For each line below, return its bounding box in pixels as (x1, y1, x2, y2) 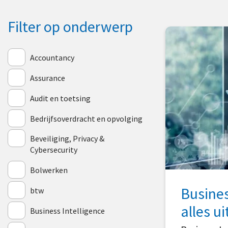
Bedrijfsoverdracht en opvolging (30, 113, 142, 124)
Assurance (30, 73, 65, 83)
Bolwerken (30, 165, 68, 175)
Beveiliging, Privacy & (30, 133, 104, 144)
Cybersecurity (30, 145, 77, 155)
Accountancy (30, 52, 74, 63)
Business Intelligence (30, 206, 105, 216)
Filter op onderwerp (8, 17, 133, 36)
